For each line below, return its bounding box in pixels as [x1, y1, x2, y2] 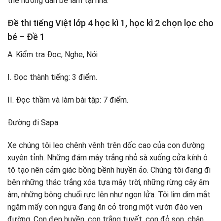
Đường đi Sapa [7, 117, 58, 127]
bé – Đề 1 [7, 32, 45, 42]
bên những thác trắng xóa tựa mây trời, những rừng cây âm [7, 177, 209, 187]
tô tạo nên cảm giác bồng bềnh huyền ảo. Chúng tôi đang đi [7, 165, 211, 175]
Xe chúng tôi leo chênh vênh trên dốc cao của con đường [7, 140, 205, 150]
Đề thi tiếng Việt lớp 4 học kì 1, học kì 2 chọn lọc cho [7, 18, 214, 29]
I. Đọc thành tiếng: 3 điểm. [7, 73, 97, 82]
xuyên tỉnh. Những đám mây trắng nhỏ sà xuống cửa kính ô [7, 152, 208, 162]
